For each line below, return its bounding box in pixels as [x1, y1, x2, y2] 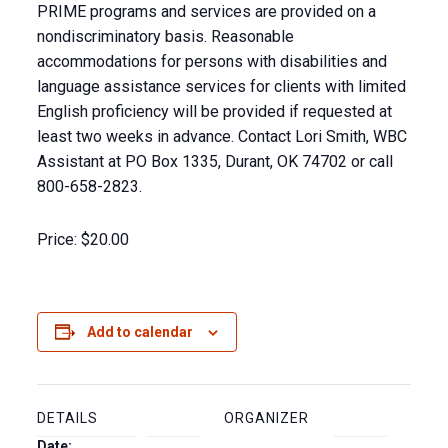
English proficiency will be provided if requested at [36, 102, 392, 121]
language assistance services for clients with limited [36, 77, 406, 96]
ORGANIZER [224, 410, 309, 426]
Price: [36, 230, 77, 249]
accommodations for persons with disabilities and [36, 52, 387, 71]
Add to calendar [87, 324, 194, 340]
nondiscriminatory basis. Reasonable [36, 27, 294, 46]
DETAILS [36, 410, 98, 426]
